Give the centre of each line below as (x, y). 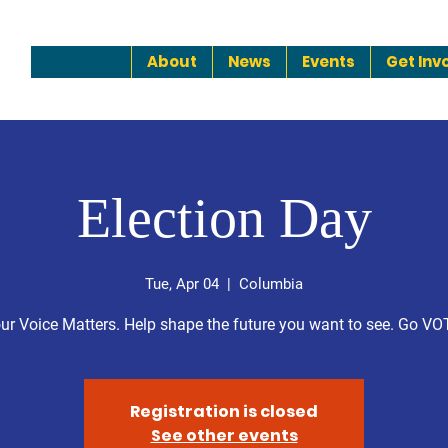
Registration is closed (224, 412)
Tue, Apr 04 (182, 284)
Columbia (271, 284)
